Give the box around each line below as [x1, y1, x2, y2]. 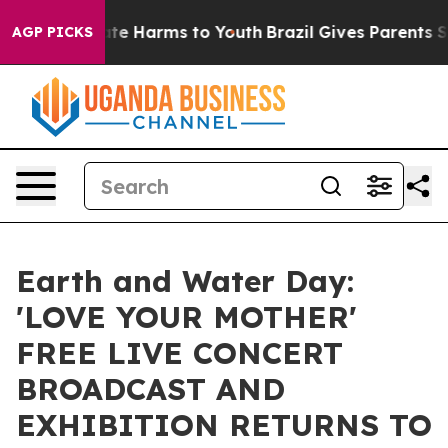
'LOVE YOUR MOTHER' [16, 298, 357, 336]
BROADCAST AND [16, 370, 285, 408]
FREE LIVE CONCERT [16, 334, 343, 372]
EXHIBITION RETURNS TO [16, 406, 432, 444]
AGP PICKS [12, 23, 93, 41]
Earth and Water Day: [16, 262, 354, 300]
